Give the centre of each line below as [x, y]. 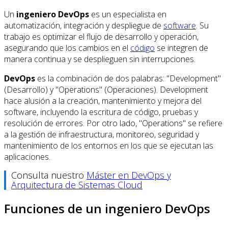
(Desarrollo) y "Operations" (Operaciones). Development [106, 89]
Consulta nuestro [49, 175]
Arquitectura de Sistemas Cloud [77, 184]
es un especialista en [128, 14]
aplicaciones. [27, 156]
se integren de [181, 48]
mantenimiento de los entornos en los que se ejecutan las [109, 145]
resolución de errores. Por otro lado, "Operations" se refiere [113, 123]
